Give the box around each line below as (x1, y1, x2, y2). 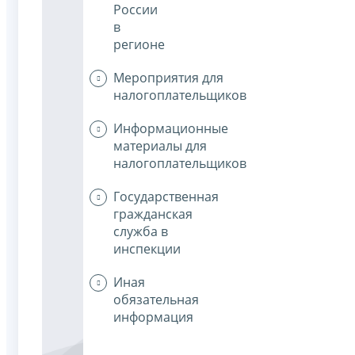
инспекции (113, 240, 181, 258)
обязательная (113, 291, 199, 309)
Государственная (113, 188, 219, 206)
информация (113, 308, 193, 326)
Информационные (113, 120, 228, 138)
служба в (113, 223, 168, 241)
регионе (113, 36, 165, 54)
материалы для (113, 137, 207, 155)
